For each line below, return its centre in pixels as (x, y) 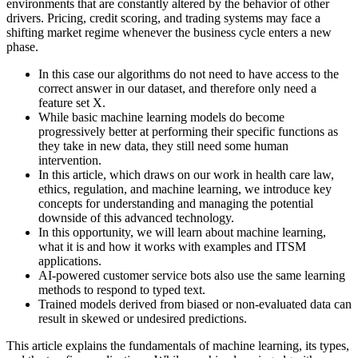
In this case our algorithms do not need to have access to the (189, 74)
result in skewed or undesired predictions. (143, 319)
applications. (70, 261)
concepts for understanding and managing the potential (176, 204)
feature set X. (72, 103)
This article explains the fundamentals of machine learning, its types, (178, 346)
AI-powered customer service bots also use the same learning (192, 276)
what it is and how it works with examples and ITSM (172, 247)
